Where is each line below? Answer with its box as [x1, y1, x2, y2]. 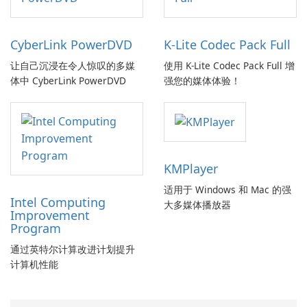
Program [10, 220, 61, 237]
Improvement [10, 207, 90, 224]
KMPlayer [164, 160, 218, 177]
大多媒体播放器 [164, 198, 231, 212]
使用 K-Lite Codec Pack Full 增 [164, 59, 295, 73]
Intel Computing [10, 194, 106, 211]
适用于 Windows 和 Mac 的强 [164, 183, 291, 197]
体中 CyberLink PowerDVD [10, 74, 126, 88]
